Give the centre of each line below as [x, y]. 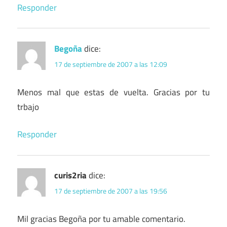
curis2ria [70, 176]
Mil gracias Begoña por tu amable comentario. [101, 219]
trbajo [28, 107]
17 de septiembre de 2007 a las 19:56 [111, 191]
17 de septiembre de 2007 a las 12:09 [111, 64]
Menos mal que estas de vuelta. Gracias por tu [113, 92]
